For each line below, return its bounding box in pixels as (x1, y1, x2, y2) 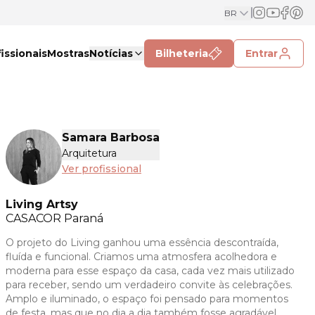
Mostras (47, 47, 89, 60)
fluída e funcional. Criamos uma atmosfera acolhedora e (6, 250, 277, 264)
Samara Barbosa (62, 131, 160, 144)
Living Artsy (6, 198, 78, 212)
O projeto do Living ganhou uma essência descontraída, (6, 236, 278, 250)
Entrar (245, 47, 278, 60)
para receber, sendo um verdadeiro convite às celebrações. (6, 278, 292, 292)
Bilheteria (155, 47, 208, 60)
